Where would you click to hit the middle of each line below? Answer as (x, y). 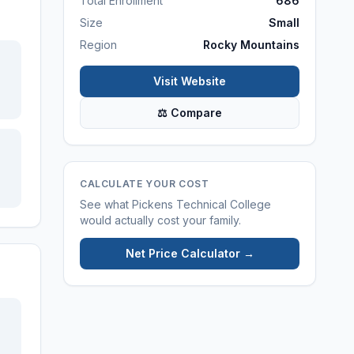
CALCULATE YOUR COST (145, 184)
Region (98, 45)
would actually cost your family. (160, 220)
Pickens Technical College (201, 204)
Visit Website (190, 81)
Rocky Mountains (251, 45)
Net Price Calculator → (190, 253)
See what (106, 204)
